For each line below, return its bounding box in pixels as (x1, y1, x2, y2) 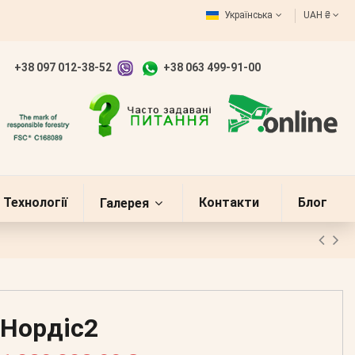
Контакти (199, 195, 259, 210)
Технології (3, 195, 67, 210)
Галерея (100, 195, 152, 211)
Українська (221, 10, 275, 21)
